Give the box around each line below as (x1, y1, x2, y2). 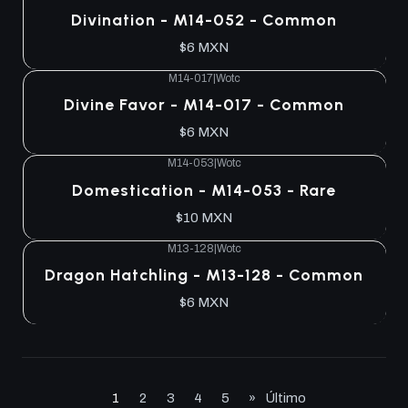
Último (266, 390, 306, 405)
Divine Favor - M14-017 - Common (64, 95, 344, 115)
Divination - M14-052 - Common (71, 9, 337, 29)
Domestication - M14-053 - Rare (72, 179, 336, 199)
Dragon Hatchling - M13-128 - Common (45, 265, 363, 284)
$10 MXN (176, 209, 232, 225)
